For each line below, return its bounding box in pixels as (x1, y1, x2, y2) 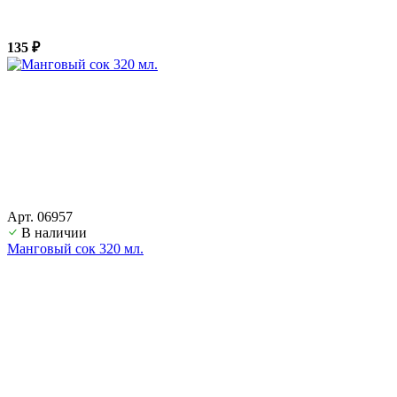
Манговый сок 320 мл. (7, 240, 144, 256)
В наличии (21, 224, 87, 240)
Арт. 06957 (7, 208, 73, 224)
